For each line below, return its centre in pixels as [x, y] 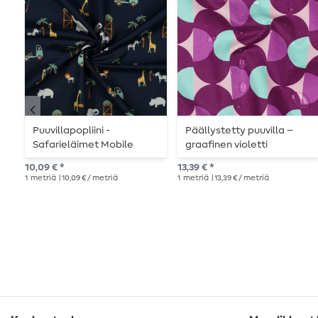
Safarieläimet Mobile [83, 145]
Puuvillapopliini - [72, 131]
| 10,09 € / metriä [88, 178]
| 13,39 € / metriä [239, 178]
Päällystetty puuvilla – [240, 131]
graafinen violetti [227, 145]
